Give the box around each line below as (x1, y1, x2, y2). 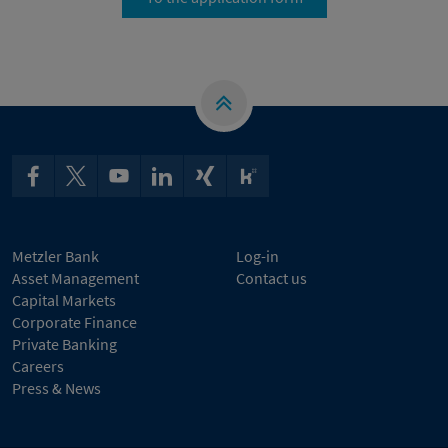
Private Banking (12, 334, 117, 354)
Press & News (12, 378, 101, 398)
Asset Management (12, 268, 139, 288)
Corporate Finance (12, 312, 137, 332)
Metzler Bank (12, 246, 99, 266)
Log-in (236, 246, 279, 266)
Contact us (236, 268, 307, 288)
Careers (12, 356, 64, 376)
